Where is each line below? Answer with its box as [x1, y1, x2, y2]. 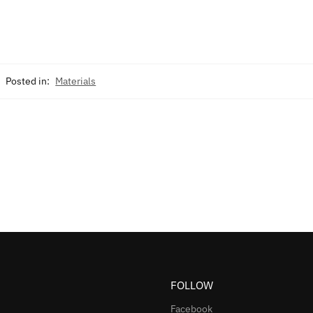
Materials [55, 74, 96, 87]
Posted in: [6, 74, 50, 87]
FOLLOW [170, 277, 213, 292]
